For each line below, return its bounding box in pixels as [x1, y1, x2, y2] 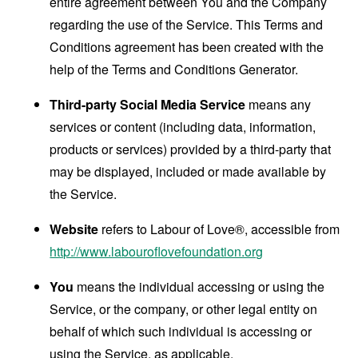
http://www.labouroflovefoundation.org [50, 242, 264, 261]
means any [245, 95, 312, 113]
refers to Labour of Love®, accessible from [98, 220, 340, 238]
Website [50, 220, 99, 238]
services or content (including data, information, [50, 117, 316, 136]
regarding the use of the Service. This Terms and [50, 15, 324, 34]
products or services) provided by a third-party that [50, 140, 332, 158]
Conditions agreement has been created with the [50, 38, 324, 56]
